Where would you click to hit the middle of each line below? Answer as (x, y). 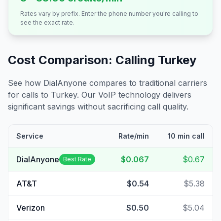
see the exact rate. (47, 22)
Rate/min (134, 136)
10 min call (186, 136)
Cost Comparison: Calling (83, 60)
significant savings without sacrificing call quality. (98, 107)
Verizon (31, 208)
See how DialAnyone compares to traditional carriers (108, 83)
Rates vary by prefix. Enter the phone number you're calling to (109, 14)
